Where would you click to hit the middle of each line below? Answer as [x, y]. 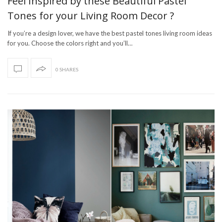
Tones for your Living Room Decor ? [91, 15]
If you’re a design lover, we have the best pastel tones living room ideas [110, 33]
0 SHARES [67, 69]
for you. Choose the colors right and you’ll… [70, 43]
